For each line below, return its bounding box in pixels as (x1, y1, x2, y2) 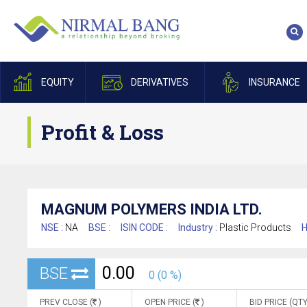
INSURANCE (248, 77, 300, 88)
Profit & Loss (41, 119, 164, 145)
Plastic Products (219, 222, 291, 233)
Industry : (178, 222, 219, 233)
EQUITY (40, 77, 74, 88)
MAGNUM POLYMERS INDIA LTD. (41, 201, 262, 218)
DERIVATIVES (130, 77, 188, 88)
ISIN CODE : (121, 222, 168, 233)
